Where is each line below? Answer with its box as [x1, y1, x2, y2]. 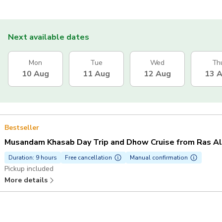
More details [4, 175, 48, 185]
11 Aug [83, 68, 110, 79]
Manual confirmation [130, 153, 188, 162]
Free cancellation [65, 153, 112, 162]
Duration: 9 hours [8, 153, 57, 162]
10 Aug [22, 68, 49, 79]
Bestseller [4, 122, 39, 132]
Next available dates [8, 31, 89, 43]
